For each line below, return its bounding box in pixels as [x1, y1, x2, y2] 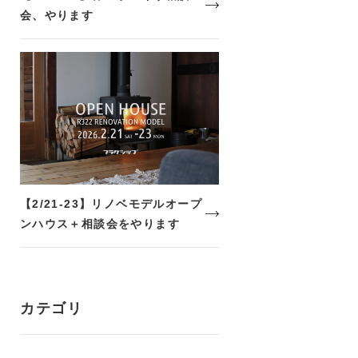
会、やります [19, 8, 94, 22]
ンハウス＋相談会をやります [19, 217, 181, 230]
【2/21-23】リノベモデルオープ [19, 197, 203, 210]
